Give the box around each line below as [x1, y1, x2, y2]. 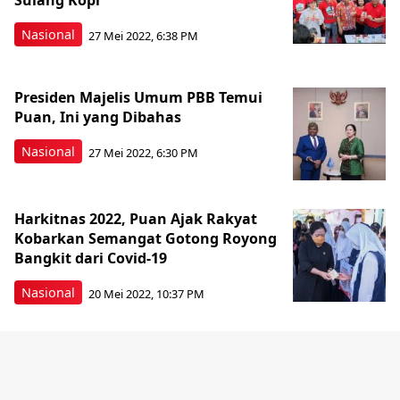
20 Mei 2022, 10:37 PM [88, 285, 204, 302]
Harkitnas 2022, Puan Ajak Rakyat [14, 209, 257, 229]
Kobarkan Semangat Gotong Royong [14, 229, 277, 248]
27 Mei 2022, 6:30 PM [88, 144, 198, 161]
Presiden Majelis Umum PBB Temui [14, 87, 262, 107]
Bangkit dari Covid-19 [14, 248, 167, 268]
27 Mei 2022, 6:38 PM [88, 27, 198, 44]
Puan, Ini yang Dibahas [14, 107, 181, 127]
